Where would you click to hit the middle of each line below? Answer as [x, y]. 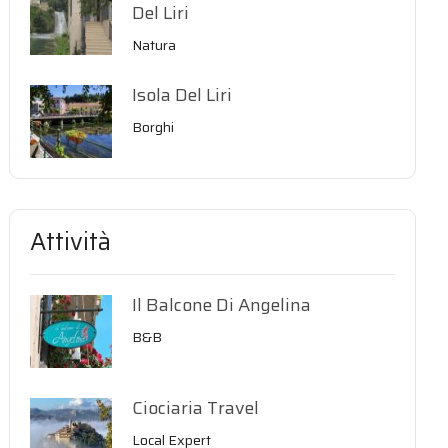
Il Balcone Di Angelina [222, 305]
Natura [154, 45]
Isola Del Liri [182, 95]
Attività [71, 242]
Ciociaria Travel [196, 408]
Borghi [153, 127]
